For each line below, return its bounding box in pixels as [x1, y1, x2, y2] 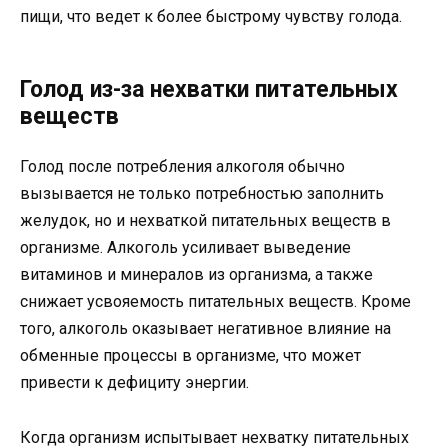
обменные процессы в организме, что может [20, 346, 361, 366]
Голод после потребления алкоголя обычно [20, 157, 345, 177]
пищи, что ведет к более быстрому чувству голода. [20, 7, 402, 27]
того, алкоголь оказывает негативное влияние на [20, 319, 391, 339]
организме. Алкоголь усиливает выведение [20, 238, 351, 258]
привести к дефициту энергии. [20, 373, 249, 393]
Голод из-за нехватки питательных [20, 76, 398, 104]
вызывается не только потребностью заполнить [20, 184, 384, 204]
